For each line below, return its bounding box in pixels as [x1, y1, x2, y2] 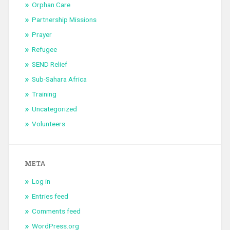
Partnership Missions [31, 15, 97, 24]
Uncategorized [31, 104, 77, 113]
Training [31, 89, 56, 98]
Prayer [31, 30, 52, 39]
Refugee [31, 45, 57, 53]
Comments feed [31, 206, 81, 215]
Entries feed [31, 191, 68, 200]
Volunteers [31, 119, 65, 128]
